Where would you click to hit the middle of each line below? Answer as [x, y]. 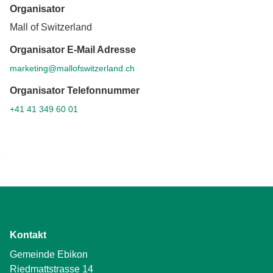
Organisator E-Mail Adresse [73, 50]
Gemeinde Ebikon [49, 254]
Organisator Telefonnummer [75, 90]
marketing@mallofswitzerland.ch [72, 68]
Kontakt [28, 235]
